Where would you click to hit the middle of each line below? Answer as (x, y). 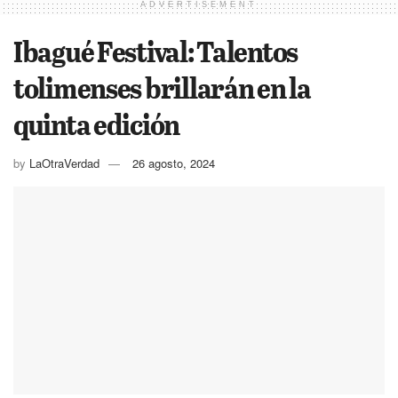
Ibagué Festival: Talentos (155, 50)
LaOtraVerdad (64, 163)
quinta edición (97, 123)
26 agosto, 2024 (174, 163)
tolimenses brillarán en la (162, 87)
